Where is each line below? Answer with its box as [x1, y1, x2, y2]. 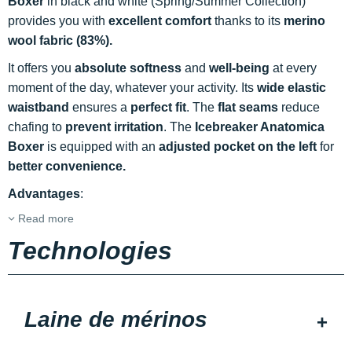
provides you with [8, 14, 108, 27]
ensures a [69, 101, 130, 114]
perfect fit [130, 101, 186, 114]
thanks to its [211, 14, 284, 27]
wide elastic [257, 81, 326, 94]
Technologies [8, 236, 172, 265]
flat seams [218, 101, 278, 114]
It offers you [8, 61, 75, 75]
